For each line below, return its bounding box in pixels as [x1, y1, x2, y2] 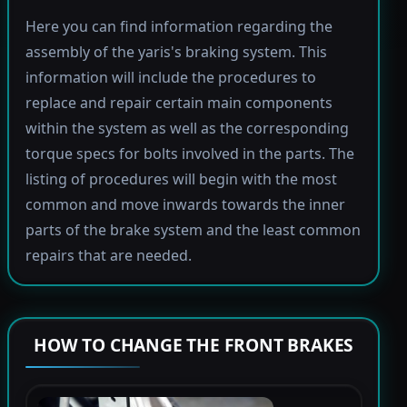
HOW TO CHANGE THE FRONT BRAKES [34, 333, 354, 358]
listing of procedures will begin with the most [25, 169, 337, 190]
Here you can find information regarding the [25, 16, 333, 37]
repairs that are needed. [25, 245, 192, 266]
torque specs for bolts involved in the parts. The [25, 144, 354, 164]
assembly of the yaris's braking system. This [25, 42, 327, 63]
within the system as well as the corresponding [25, 118, 349, 139]
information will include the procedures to [25, 67, 316, 88]
